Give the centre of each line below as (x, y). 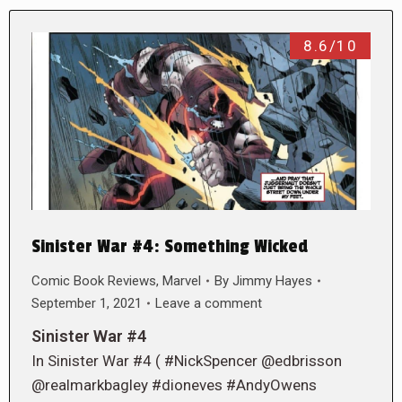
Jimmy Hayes (272, 280)
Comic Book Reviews (94, 280)
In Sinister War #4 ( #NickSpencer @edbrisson (187, 360)
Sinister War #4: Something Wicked (170, 246)
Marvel (182, 280)
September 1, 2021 (87, 303)
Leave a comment (209, 303)
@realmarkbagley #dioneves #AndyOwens (174, 385)
